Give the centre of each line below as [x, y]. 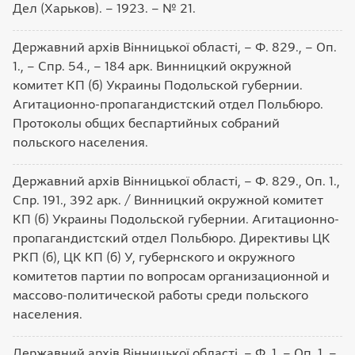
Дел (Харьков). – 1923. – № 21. [104, 8]
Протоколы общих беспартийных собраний [146, 123]
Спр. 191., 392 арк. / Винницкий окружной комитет [168, 200]
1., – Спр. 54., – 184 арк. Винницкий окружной [152, 66]
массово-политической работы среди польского [160, 295]
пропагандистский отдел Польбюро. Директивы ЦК [172, 238]
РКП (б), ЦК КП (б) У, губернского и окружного [154, 257]
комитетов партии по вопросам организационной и [171, 276]
